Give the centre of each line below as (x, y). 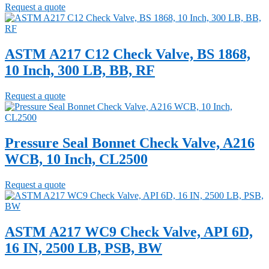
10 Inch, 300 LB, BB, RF (80, 71)
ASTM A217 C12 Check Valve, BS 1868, (128, 54)
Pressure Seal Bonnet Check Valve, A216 (130, 143)
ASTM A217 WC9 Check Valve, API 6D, (129, 231)
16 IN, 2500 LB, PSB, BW (83, 248)
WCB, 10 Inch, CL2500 (76, 159)
